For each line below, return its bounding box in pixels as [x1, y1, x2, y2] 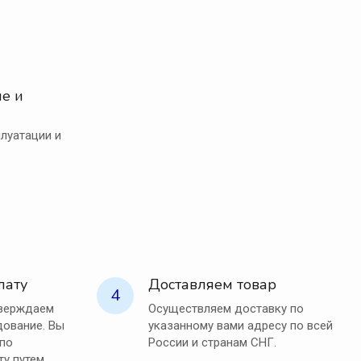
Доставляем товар [147, 275, 276, 295]
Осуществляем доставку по [147, 301, 304, 317]
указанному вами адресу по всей [147, 318, 333, 334]
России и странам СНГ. [147, 335, 276, 351]
